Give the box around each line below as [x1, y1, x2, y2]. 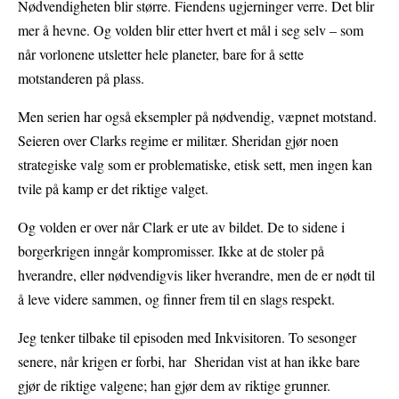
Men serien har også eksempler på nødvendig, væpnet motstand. [18, 107, 377, 126]
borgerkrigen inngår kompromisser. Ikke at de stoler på [18, 241, 324, 261]
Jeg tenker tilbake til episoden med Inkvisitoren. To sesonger [18, 328, 356, 347]
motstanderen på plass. [18, 69, 144, 88]
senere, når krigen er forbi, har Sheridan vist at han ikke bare [18, 352, 360, 371]
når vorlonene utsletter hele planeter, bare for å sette [18, 45, 304, 64]
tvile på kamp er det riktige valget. [18, 179, 208, 199]
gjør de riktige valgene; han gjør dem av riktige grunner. [18, 376, 330, 395]
